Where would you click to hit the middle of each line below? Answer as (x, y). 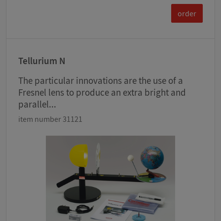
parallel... (37, 104)
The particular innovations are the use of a (101, 81)
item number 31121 (50, 119)
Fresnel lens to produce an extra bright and (102, 92)
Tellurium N (42, 61)
